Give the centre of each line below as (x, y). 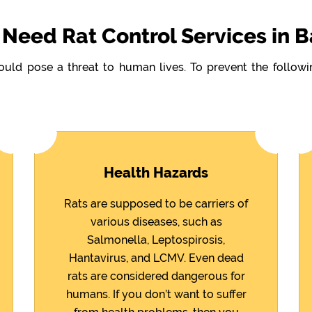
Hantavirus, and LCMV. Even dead (156, 258)
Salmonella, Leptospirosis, (156, 240)
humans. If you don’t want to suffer (156, 294)
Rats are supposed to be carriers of (156, 203)
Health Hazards (156, 173)
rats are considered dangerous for (156, 276)
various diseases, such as (156, 221)
